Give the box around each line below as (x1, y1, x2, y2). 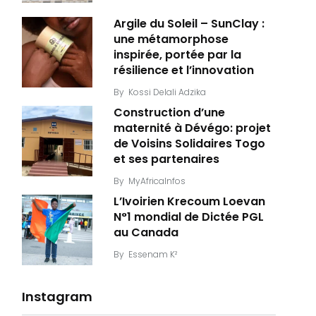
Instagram (22, 287, 92, 305)
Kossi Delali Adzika (128, 85, 206, 98)
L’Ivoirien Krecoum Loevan (114, 193, 265, 210)
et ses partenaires (114, 151, 219, 168)
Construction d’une (114, 104, 225, 121)
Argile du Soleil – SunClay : (114, 16, 265, 32)
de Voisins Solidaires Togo (114, 135, 265, 152)
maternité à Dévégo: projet (114, 120, 271, 137)
